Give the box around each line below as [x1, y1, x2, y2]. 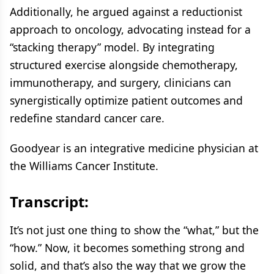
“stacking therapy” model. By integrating [10, 39, 215, 54]
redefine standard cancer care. [10, 110, 165, 125]
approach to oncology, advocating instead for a [10, 21, 251, 37]
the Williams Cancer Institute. [10, 158, 158, 173]
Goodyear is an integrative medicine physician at [10, 140, 258, 155]
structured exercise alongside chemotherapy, [10, 57, 238, 72]
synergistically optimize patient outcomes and [10, 92, 243, 108]
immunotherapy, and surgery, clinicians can [10, 75, 231, 90]
